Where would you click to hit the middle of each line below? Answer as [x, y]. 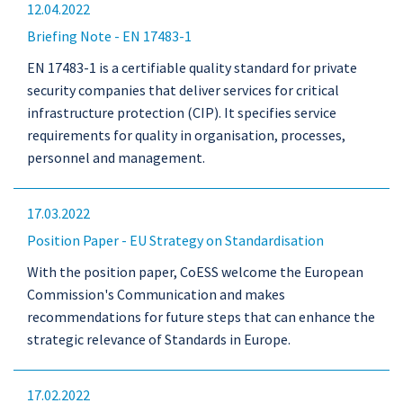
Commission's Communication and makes [156, 294]
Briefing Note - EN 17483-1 [109, 36]
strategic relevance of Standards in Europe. [159, 339]
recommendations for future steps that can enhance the [201, 317]
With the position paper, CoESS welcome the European [195, 272]
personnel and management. [116, 157]
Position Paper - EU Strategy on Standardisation [175, 240]
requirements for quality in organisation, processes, [186, 135]
